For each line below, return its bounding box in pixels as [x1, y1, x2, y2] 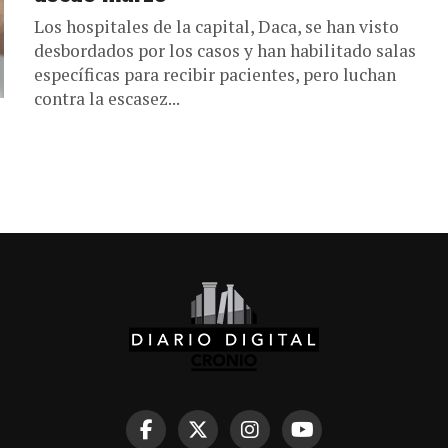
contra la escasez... [34, 87, 180, 111]
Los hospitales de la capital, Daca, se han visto [34, 15, 399, 39]
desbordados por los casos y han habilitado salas [34, 39, 416, 63]
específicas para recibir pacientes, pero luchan [34, 63, 396, 87]
